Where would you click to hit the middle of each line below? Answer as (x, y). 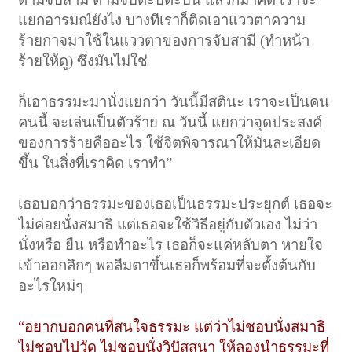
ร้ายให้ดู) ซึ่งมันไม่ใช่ (83, 60)
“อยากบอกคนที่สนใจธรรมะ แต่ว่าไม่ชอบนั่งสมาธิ (172, 326)
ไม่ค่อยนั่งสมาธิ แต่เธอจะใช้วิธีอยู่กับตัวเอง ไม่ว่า (168, 224)
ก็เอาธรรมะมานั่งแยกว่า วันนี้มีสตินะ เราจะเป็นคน (174, 101)
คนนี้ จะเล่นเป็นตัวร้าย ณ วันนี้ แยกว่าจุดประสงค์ (170, 122)
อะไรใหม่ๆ (51, 285)
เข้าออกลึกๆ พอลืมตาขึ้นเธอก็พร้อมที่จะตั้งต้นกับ (167, 265)
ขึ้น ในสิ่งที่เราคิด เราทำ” (95, 163)
